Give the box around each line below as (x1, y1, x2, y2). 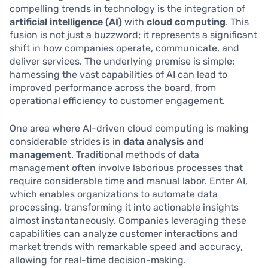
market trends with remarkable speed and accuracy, (10, 241, 243, 253)
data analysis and (123, 136, 204, 148)
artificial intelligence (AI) (10, 16, 122, 28)
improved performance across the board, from (10, 82, 216, 94)
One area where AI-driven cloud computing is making (10, 123, 249, 135)
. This (226, 16, 249, 28)
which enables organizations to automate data (10, 188, 218, 200)
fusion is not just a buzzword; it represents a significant (10, 29, 257, 41)
